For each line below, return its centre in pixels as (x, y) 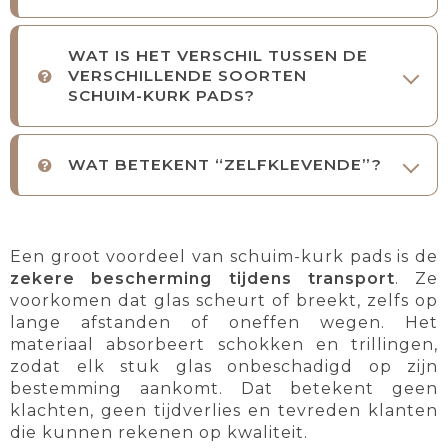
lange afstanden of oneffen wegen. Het (224, 323)
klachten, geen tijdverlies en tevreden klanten (224, 411)
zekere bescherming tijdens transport (202, 279)
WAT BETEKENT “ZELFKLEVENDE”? (225, 165)
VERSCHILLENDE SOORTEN (187, 76)
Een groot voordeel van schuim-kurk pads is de (224, 257)
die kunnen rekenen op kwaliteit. (159, 433)
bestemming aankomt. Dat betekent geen (224, 389)
